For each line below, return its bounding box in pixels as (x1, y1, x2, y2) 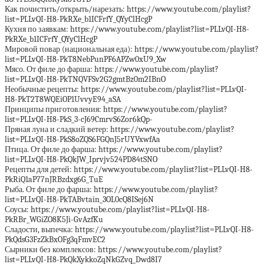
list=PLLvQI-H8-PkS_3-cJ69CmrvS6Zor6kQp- (5, 114, 153, 124)
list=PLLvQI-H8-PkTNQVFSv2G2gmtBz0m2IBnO (5, 74, 166, 84)
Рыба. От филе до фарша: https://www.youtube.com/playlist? (5, 184, 218, 194)
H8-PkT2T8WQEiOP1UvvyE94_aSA (5, 94, 121, 104)
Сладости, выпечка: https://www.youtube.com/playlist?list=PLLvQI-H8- (5, 225, 254, 235)
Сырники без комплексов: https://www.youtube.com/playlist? (5, 245, 222, 255)
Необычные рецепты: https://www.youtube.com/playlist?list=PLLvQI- (5, 84, 247, 94)
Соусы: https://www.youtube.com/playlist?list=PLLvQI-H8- (5, 204, 210, 214)
